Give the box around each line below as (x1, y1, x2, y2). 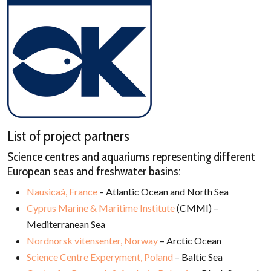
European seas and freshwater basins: (7, 163, 181, 178)
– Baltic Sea (173, 250, 223, 263)
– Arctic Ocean (158, 234, 221, 246)
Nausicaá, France (27, 185, 97, 197)
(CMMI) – (175, 201, 218, 214)
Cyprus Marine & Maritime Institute (27, 201, 175, 214)
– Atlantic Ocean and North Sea (97, 185, 229, 197)
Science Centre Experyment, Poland (27, 250, 173, 263)
